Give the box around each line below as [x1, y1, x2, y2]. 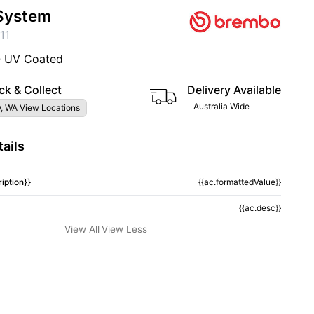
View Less [102, 224, 147, 235]
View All [64, 224, 100, 235]
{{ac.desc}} [238, 203, 281, 213]
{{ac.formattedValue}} [198, 177, 281, 187]
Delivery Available [187, 83, 281, 97]
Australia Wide [193, 101, 250, 111]
